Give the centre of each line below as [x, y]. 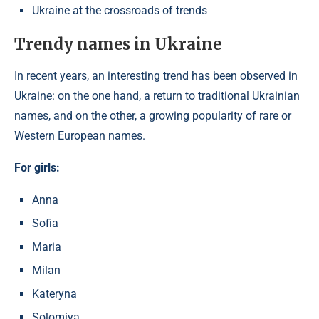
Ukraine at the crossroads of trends [120, 11]
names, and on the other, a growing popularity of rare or [153, 116]
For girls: [37, 168]
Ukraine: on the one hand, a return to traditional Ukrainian [157, 96]
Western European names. [80, 136]
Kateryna [54, 294]
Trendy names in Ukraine [118, 45]
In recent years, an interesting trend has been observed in [156, 76]
